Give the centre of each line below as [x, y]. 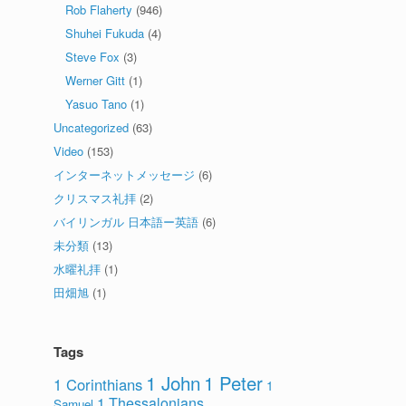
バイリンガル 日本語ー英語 [126, 222]
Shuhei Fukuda [105, 33]
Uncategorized [92, 127]
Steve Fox [93, 57]
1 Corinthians [98, 384]
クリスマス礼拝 [95, 198]
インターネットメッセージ [125, 174]
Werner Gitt [96, 80]
